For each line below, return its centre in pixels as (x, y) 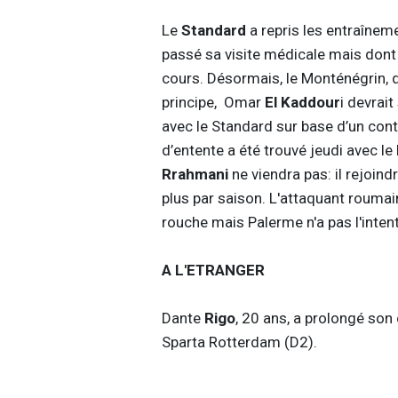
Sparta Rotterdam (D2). (239, 342)
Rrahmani (196, 174)
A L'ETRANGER (213, 270)
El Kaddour (302, 102)
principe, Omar (213, 102)
